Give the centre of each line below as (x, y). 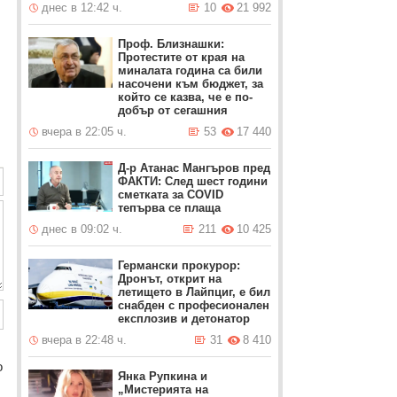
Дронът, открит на (169, 279)
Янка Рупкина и (162, 376)
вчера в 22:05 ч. (84, 132)
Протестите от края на (181, 57)
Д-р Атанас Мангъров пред (194, 168)
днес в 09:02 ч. (82, 229)
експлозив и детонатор (183, 319)
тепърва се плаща (169, 208)
